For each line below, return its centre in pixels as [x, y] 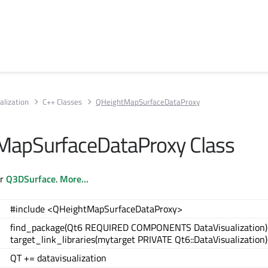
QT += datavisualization [58, 258]
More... [74, 179]
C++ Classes [63, 101]
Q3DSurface [31, 179]
